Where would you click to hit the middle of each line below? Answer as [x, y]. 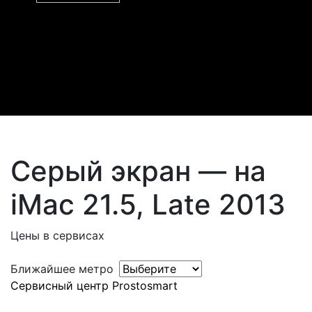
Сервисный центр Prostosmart [94, 286]
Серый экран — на [138, 171]
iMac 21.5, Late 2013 [148, 204]
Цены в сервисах [57, 235]
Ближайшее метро [62, 269]
